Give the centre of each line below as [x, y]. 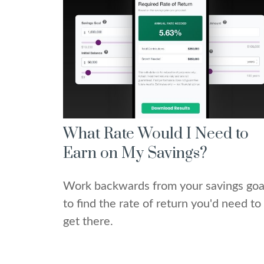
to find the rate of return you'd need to [162, 204]
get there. [88, 222]
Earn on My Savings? [135, 154]
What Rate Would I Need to [156, 134]
